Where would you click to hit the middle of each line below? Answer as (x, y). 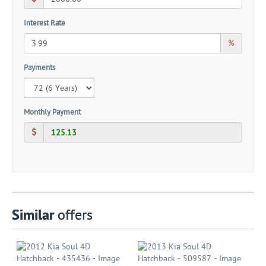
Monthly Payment (52, 112)
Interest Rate (45, 23)
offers (73, 215)
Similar (33, 215)
